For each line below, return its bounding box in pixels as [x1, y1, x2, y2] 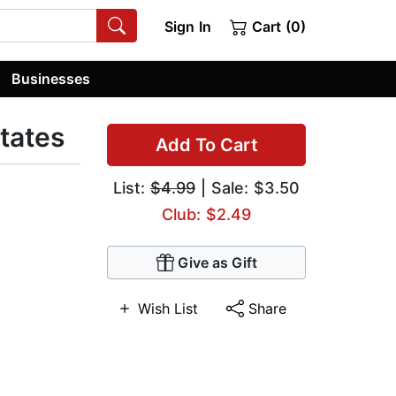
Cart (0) [247, 18, 306, 35]
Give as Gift [177, 254, 257, 272]
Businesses [11, 69, 91, 88]
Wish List [138, 300, 198, 318]
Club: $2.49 [162, 205, 251, 225]
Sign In [164, 18, 211, 35]
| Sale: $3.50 [195, 179, 300, 198]
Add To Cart [155, 134, 258, 156]
